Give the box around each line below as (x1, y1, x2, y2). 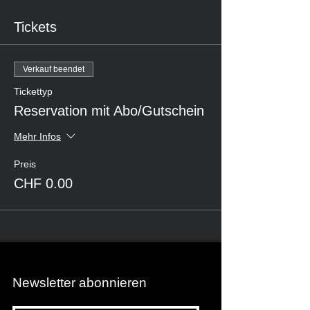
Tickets (14, 19, 57, 35)
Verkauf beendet (23, 64, 84, 74)
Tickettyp (14, 85, 53, 97)
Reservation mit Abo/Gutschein (14, 102, 204, 118)
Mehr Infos (14, 131, 61, 143)
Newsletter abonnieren (12, 275, 147, 290)
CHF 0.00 (14, 175, 73, 191)
